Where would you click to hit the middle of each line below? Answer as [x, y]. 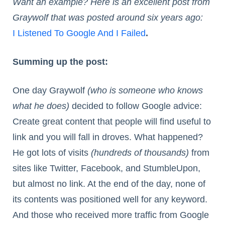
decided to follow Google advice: [136, 106]
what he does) [41, 106]
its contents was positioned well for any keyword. [110, 200]
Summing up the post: [60, 62]
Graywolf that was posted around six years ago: [108, 18]
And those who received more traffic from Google [111, 215]
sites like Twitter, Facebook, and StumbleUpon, [106, 168]
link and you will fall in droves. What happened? [108, 137]
